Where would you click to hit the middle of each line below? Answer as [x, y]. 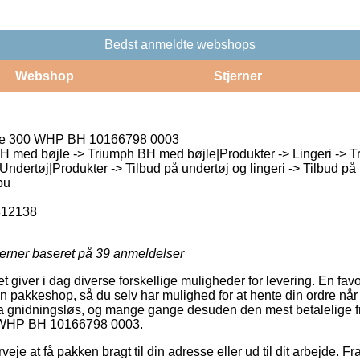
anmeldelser [147, 253]
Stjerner [237, 76]
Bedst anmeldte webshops [180, 44]
